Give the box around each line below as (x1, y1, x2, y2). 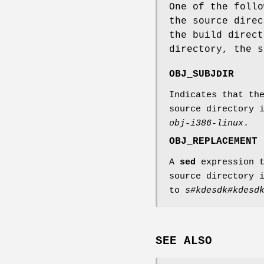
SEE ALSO (156, 235, 212, 248)
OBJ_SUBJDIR (169, 69, 234, 80)
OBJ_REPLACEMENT (169, 136, 258, 147)
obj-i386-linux (169, 118, 243, 129)
